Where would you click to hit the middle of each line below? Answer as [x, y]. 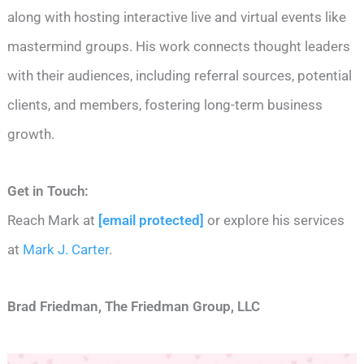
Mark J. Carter [65, 249]
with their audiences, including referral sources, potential [180, 75]
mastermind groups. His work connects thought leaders [179, 46]
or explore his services [275, 220]
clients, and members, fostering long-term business [165, 104]
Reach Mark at [53, 220]
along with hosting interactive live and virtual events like [177, 17]
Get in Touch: [48, 191]
